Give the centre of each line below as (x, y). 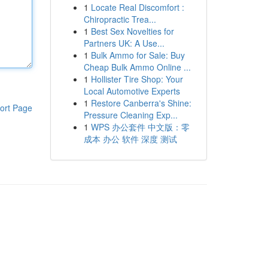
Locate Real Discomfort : (137, 7)
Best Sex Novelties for (132, 31)
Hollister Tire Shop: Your (137, 79)
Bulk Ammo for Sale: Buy (138, 55)
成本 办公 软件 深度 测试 (130, 139)
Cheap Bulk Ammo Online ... (137, 67)
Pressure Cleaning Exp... (130, 115)
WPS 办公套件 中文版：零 (140, 127)
